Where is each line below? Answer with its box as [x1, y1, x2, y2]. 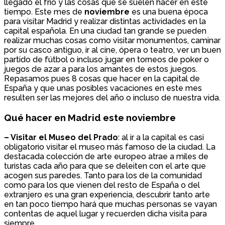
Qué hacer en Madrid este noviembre [4, 111, 176, 123]
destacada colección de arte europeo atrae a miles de [4, 151, 208, 161]
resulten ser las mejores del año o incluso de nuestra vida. [4, 93, 220, 103]
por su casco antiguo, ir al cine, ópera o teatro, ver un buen [4, 45, 221, 55]
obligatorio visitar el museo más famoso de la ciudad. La [4, 142, 215, 152]
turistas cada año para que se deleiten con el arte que [4, 161, 206, 171]
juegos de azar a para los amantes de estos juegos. [4, 64, 197, 74]
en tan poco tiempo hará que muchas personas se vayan [4, 199, 217, 209]
